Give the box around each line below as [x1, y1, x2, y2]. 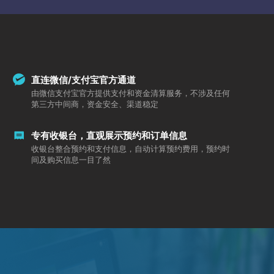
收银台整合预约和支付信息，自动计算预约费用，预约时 [31, 143, 230, 154]
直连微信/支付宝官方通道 [31, 73, 136, 86]
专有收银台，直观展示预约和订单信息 [31, 129, 187, 141]
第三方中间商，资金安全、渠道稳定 [31, 98, 158, 109]
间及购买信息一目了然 [31, 154, 111, 165]
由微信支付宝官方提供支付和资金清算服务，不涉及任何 [31, 87, 230, 98]
